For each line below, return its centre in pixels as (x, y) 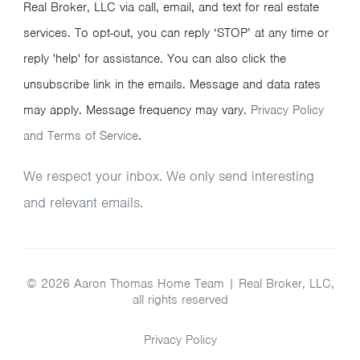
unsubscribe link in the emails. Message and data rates (172, 85)
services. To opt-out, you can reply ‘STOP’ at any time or (176, 33)
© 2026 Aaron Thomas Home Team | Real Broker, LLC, (180, 284)
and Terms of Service (81, 136)
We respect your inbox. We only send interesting (169, 176)
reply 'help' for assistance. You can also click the (155, 59)
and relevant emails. (83, 203)
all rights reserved (180, 300)
